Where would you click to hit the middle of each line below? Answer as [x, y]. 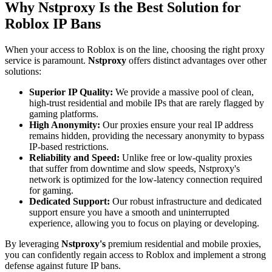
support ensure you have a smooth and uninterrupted [129, 212]
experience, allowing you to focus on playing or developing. [144, 223]
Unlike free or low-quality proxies [186, 157]
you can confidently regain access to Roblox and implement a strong [135, 254]
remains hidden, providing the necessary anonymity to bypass [147, 135]
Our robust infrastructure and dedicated [186, 201]
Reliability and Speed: [74, 157]
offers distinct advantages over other [196, 60]
